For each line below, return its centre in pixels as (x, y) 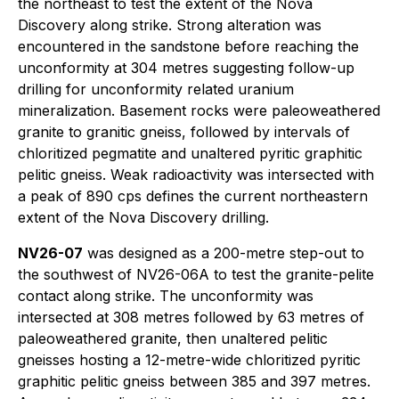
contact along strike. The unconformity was (166, 296)
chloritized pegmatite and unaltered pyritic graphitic (190, 153)
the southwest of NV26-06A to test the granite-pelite (196, 274)
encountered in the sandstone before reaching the (188, 46)
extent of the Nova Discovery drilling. (143, 217)
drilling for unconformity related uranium (156, 89)
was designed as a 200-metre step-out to (224, 253)
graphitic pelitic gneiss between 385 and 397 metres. (194, 381)
